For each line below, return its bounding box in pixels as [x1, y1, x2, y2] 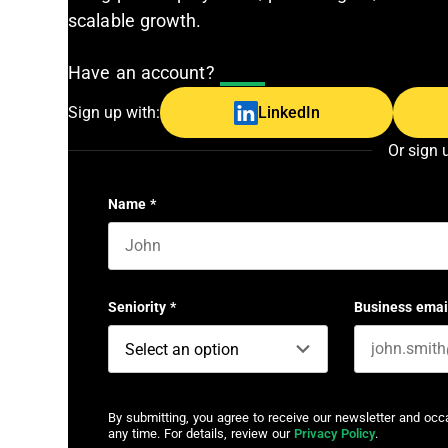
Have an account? [68, 63, 220, 83]
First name [107, 270, 176, 286]
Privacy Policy [294, 426, 375, 441]
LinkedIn [257, 104, 320, 121]
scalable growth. [68, 11, 202, 31]
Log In [219, 65, 266, 82]
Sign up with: [68, 104, 160, 121]
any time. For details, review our [108, 426, 294, 441]
